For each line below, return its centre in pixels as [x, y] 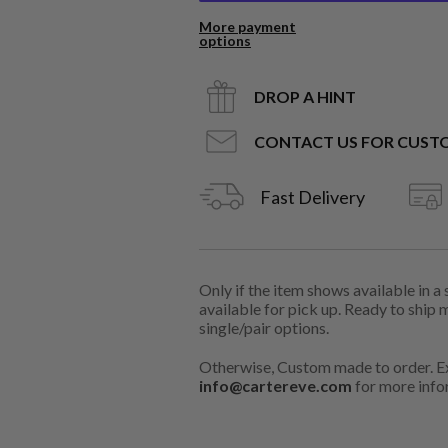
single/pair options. [264, 327]
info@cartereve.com [275, 385]
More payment [247, 26]
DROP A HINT [305, 96]
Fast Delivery [312, 196]
